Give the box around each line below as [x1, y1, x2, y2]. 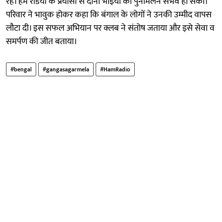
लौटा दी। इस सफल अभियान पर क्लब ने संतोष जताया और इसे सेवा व [6, 20, 215, 36]
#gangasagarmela [43, 64, 89, 74]
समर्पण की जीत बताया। [6, 34, 77, 49]
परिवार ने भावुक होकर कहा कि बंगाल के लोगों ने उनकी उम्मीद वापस [6, 7, 212, 22]
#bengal [10, 64, 32, 74]
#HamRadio [100, 64, 130, 74]
